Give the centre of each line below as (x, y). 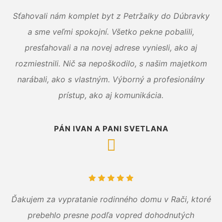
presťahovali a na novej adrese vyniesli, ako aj (111, 48)
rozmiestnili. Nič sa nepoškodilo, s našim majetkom (111, 64)
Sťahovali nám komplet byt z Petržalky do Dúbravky (111, 16)
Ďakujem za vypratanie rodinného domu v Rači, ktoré (111, 199)
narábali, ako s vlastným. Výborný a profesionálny (111, 80)
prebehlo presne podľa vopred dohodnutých (111, 215)
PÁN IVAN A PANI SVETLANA (111, 129)
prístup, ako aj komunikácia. (111, 95)
